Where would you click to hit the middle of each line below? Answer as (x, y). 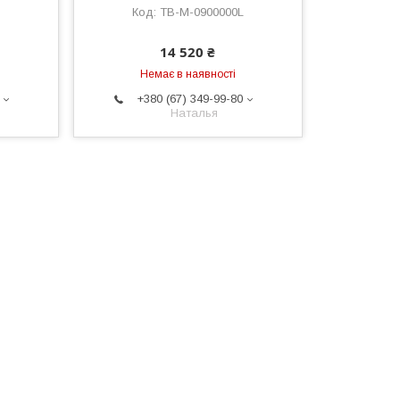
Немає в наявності (187, 75)
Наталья (195, 113)
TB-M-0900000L (201, 12)
